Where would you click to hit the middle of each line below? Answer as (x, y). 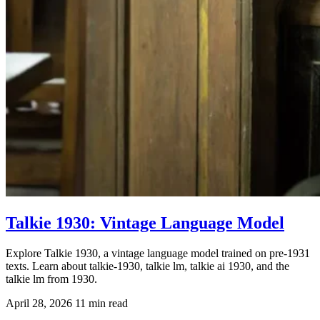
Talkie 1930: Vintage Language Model (145, 222)
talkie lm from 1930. (51, 279)
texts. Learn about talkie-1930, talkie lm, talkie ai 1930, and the (147, 266)
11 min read (101, 303)
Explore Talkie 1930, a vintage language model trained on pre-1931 (158, 253)
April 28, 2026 (39, 303)
